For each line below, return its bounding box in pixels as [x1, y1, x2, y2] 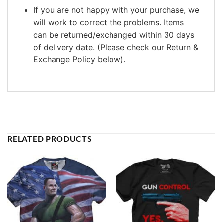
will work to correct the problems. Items [33, 17, 184, 28]
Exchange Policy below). [33, 55, 125, 65]
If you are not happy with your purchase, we [33, 5, 199, 15]
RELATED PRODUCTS [7, 134, 92, 144]
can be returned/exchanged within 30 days [33, 30, 194, 40]
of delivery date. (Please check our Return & [33, 42, 198, 53]
